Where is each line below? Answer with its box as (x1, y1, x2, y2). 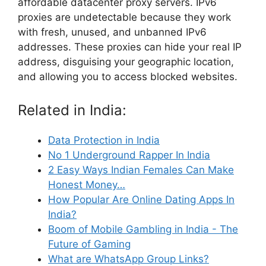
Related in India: (18, 101, 126, 119)
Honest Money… (48, 178, 125, 191)
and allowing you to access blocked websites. (18, 71, 237, 83)
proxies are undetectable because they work (18, 11, 231, 24)
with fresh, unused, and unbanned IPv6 (18, 26, 207, 39)
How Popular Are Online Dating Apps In (48, 193, 235, 205)
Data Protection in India (48, 134, 160, 146)
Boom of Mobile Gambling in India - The (48, 223, 238, 235)
